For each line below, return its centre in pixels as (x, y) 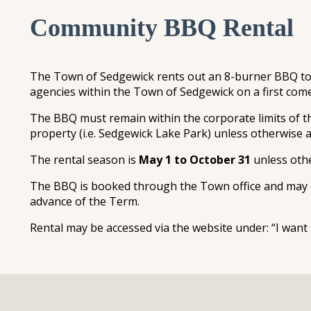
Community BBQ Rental (161, 28)
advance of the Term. (84, 201)
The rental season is (84, 160)
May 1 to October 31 (194, 160)
